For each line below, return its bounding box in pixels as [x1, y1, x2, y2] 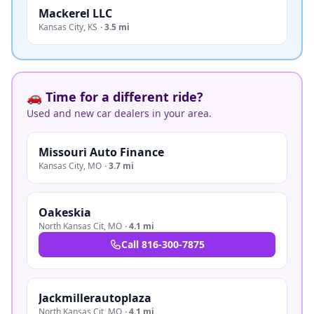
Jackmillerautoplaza [39, 290, 151, 306]
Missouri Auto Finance [39, 144, 164, 160]
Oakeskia [39, 205, 91, 220]
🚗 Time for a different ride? [27, 88, 203, 105]
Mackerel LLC [39, 6, 112, 21]
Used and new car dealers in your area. [27, 107, 212, 120]
